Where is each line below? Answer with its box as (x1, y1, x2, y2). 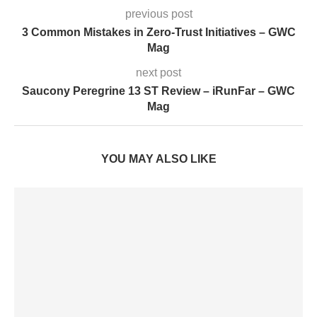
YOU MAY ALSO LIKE (100, 152, 217, 165)
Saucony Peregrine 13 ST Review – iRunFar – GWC (22, 84, 295, 97)
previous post (125, 7, 192, 20)
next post (136, 66, 181, 79)
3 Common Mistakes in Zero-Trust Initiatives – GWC (21, 25, 296, 38)
